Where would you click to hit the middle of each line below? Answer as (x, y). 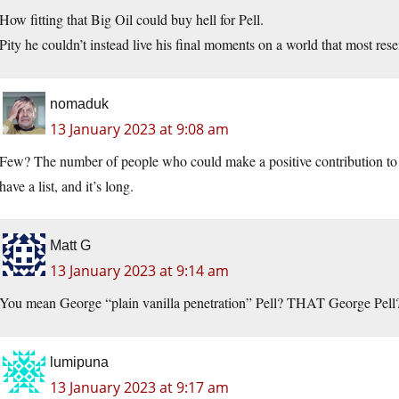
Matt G (70, 246)
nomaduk (79, 104)
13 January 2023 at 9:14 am (139, 271)
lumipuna (79, 362)
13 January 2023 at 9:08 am (139, 130)
